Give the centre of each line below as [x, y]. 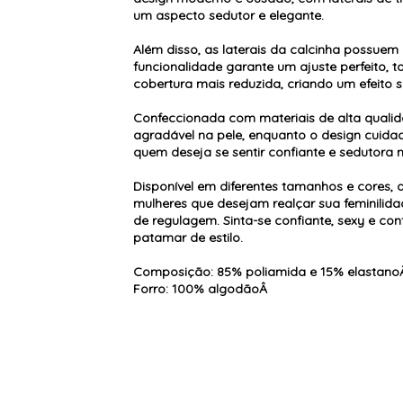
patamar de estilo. [188, 237]
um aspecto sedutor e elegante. [229, 15]
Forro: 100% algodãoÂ [201, 288]
